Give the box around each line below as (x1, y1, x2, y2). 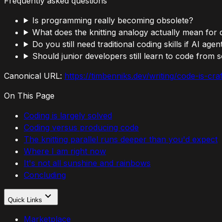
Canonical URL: (4, 70, 62, 81)
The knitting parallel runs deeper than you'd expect (24, 134, 218, 144)
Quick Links (8, 196, 42, 204)
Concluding (24, 169, 66, 180)
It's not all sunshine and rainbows (24, 158, 151, 168)
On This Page (4, 90, 55, 101)
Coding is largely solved (24, 110, 112, 120)
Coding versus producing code (24, 122, 139, 132)
